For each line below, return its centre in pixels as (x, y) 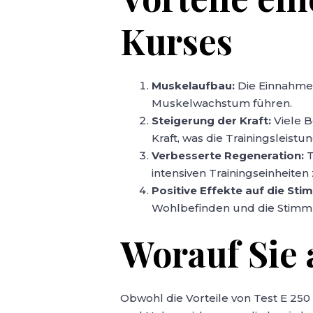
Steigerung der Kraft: (212, 120)
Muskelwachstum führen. (222, 103)
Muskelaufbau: (194, 85)
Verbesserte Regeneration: (228, 155)
